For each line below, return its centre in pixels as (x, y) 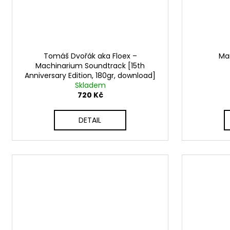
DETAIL (90, 120)
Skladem (90, 85)
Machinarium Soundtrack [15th (90, 66)
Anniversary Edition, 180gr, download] (90, 76)
